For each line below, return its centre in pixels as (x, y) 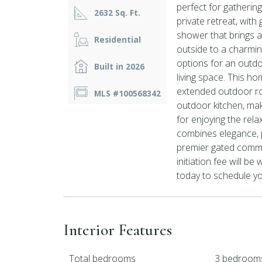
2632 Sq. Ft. (117, 13)
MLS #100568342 (127, 93)
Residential (118, 39)
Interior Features (118, 230)
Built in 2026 (119, 66)
